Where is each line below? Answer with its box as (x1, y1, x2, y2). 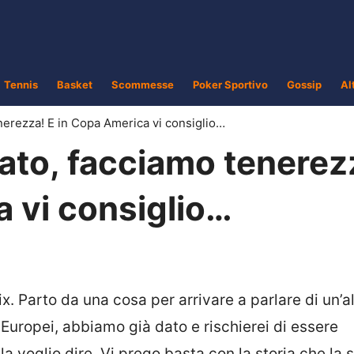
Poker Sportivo (193, 78, 268, 91)
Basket (57, 78, 92, 91)
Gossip (287, 78, 322, 91)
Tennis (4, 78, 38, 91)
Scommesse (111, 78, 174, 91)
